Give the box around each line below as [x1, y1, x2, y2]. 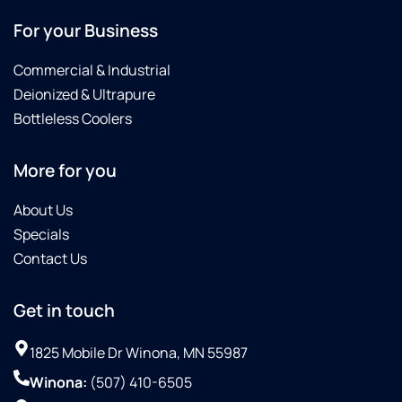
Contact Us [13, 249, 87, 269]
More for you [13, 159, 117, 183]
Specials [13, 224, 69, 245]
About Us [13, 200, 73, 221]
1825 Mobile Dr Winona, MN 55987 [30, 343, 248, 363]
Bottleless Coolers [13, 109, 132, 129]
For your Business [13, 19, 158, 43]
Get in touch [13, 299, 115, 323]
